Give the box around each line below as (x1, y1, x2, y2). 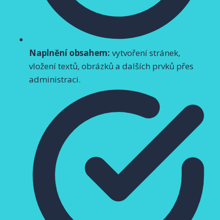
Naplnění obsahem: (29, 47, 110, 58)
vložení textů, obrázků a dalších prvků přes (29, 60, 193, 72)
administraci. (29, 73, 81, 85)
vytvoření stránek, (110, 47, 180, 58)
